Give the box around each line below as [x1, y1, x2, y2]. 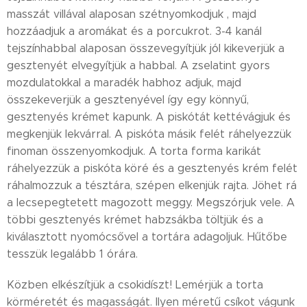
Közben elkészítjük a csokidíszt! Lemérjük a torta [7, 278, 263, 291]
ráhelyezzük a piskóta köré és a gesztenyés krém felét [7, 162, 297, 175]
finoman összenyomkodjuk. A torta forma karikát [7, 145, 261, 158]
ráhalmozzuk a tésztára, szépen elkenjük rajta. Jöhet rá [7, 179, 297, 192]
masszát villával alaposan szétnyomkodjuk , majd [7, 8, 256, 21]
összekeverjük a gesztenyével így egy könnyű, [7, 93, 249, 106]
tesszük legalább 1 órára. [7, 247, 138, 260]
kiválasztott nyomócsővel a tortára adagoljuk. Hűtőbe [7, 230, 287, 243]
